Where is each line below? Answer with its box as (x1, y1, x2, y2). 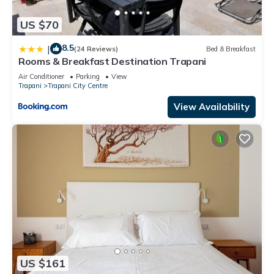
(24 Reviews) (74, 44, 118, 53)
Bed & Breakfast (206, 44, 256, 53)
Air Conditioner (18, 72, 64, 81)
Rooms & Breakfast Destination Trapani (18, 55, 207, 68)
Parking (76, 72, 100, 81)
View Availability (174, 101, 250, 113)
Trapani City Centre (48, 81, 108, 91)
